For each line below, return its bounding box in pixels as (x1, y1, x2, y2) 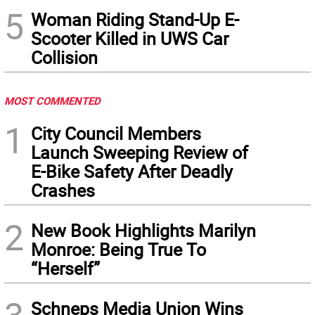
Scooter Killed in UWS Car (31, 27, 229, 51)
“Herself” (31, 257, 100, 281)
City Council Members (31, 122, 201, 146)
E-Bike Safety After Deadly (31, 160, 233, 184)
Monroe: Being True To (31, 238, 206, 262)
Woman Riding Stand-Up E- (31, 8, 239, 32)
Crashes (31, 179, 95, 202)
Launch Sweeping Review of (31, 141, 248, 165)
